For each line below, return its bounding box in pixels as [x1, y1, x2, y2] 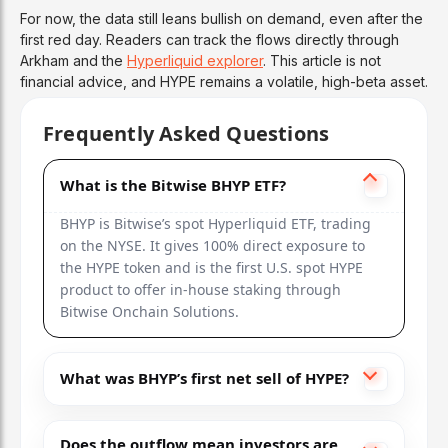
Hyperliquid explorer [127, 51, 263, 69]
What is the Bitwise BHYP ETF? [60, 175, 286, 196]
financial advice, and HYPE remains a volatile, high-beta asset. [20, 72, 428, 90]
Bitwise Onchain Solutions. [60, 301, 239, 321]
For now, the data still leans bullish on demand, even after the [20, 9, 423, 27]
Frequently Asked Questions [43, 119, 330, 147]
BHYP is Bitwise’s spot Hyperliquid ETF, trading [60, 213, 371, 233]
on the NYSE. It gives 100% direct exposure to [60, 235, 365, 255]
